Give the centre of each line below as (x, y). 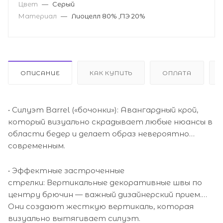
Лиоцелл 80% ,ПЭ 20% (108, 16)
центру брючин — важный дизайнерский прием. (105, 194)
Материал (38, 16)
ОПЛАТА (177, 73)
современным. (37, 145)
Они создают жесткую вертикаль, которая (101, 206)
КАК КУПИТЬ (111, 73)
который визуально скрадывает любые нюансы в (110, 121)
